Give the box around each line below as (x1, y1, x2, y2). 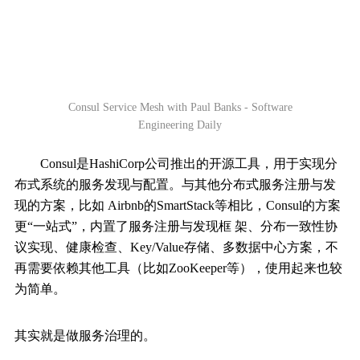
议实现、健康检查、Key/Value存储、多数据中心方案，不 (14, 240, 338, 255)
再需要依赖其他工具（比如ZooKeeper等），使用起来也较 (14, 261, 342, 276)
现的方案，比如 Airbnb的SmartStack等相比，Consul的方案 (14, 198, 341, 213)
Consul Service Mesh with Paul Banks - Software (67, 101, 292, 114)
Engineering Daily (138, 119, 222, 132)
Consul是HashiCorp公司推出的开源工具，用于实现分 (14, 157, 337, 171)
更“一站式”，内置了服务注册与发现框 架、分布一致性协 (14, 219, 337, 234)
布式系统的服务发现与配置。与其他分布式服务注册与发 (14, 178, 336, 192)
